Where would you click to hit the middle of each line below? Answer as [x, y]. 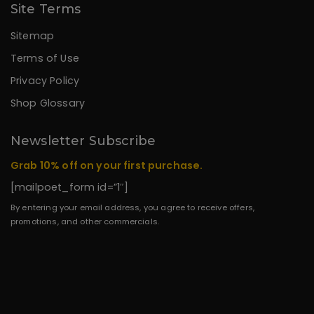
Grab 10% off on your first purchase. [108, 165]
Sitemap [33, 35]
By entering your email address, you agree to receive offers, [132, 207]
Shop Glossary [48, 103]
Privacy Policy [45, 80]
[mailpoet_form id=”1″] [70, 187]
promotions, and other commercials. [85, 221]
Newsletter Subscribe [83, 141]
